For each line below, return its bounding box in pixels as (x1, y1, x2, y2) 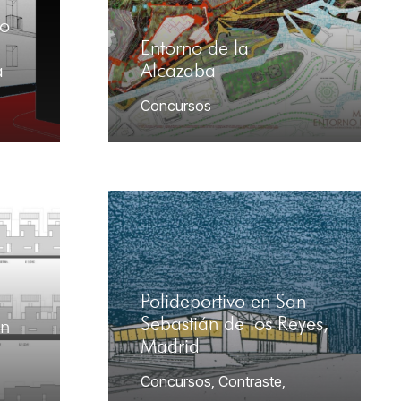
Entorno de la (141, 38, 249, 58)
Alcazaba (141, 61, 216, 81)
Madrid (141, 337, 200, 356)
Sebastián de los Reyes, (141, 314, 328, 334)
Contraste (218, 372, 282, 391)
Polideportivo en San (141, 292, 306, 311)
